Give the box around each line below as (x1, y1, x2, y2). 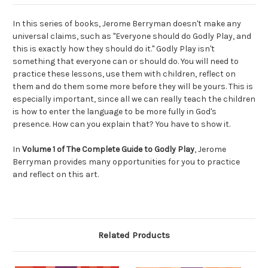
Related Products (98, 230, 170, 241)
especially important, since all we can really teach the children (13, 94, 255, 105)
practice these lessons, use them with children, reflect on (13, 69, 236, 80)
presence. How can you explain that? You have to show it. (13, 119, 230, 130)
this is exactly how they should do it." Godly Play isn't (13, 44, 215, 54)
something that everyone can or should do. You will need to (13, 56, 239, 67)
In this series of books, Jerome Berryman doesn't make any (13, 19, 241, 29)
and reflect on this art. (13, 169, 99, 180)
